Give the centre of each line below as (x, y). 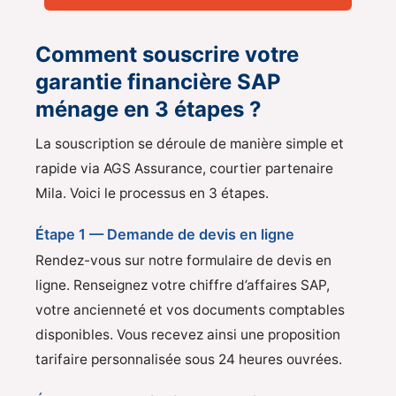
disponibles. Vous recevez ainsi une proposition (188, 335)
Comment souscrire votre (167, 55)
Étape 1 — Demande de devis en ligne (165, 235)
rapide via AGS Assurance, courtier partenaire (184, 168)
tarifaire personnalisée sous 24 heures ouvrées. (189, 360)
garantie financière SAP (158, 82)
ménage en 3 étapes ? (148, 110)
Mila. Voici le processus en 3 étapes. (152, 193)
